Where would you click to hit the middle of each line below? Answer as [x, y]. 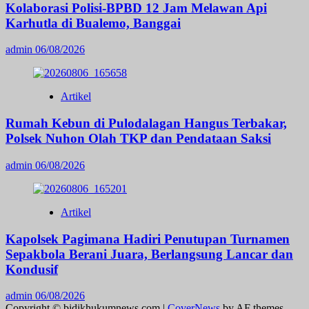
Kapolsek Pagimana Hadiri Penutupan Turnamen [148, 239]
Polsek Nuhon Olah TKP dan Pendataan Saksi [138, 139]
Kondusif [32, 269]
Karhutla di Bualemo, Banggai [93, 23]
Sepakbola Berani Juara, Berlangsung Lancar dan [149, 254]
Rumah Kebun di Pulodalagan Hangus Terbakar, [146, 123]
